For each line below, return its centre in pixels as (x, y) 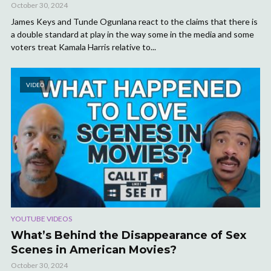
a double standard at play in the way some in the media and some (132, 34)
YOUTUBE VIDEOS (41, 219)
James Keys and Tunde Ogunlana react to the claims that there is (134, 22)
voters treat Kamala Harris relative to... (83, 47)
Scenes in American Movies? (94, 250)
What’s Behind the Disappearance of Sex (129, 236)
